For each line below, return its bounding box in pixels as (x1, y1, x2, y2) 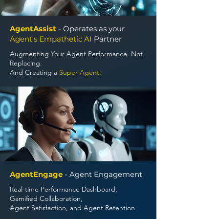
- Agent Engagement (65, 170, 142, 179)
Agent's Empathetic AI (10, 34, 92, 44)
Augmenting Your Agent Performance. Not (10, 49, 143, 58)
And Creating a (10, 68, 59, 77)
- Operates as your (58, 24, 125, 33)
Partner (92, 34, 122, 44)
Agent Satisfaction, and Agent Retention (10, 203, 135, 212)
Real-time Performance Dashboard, (10, 185, 117, 194)
